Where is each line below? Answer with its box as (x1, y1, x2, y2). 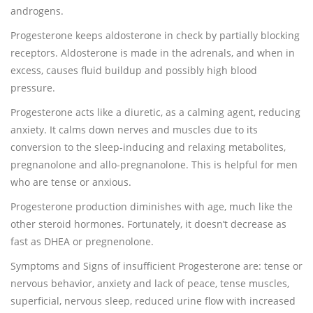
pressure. (10, 81, 55, 94)
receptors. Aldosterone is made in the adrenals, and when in (10, 46, 295, 59)
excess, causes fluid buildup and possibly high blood (10, 64, 257, 77)
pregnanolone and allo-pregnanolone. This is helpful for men (10, 158, 298, 171)
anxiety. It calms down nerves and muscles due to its (10, 123, 258, 136)
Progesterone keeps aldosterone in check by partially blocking (10, 29, 300, 42)
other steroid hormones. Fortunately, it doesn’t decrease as (10, 217, 286, 231)
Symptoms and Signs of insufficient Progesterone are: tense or (10, 259, 303, 272)
